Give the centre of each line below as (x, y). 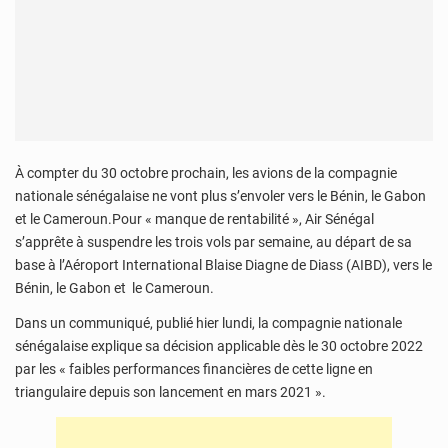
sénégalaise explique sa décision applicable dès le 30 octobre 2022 (219, 346)
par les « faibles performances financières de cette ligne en (194, 369)
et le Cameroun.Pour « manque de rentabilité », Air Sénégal (194, 218)
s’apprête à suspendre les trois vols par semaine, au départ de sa (213, 241)
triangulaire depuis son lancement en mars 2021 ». (170, 392)
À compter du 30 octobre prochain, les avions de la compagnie (206, 172)
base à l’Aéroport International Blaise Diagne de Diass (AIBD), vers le (223, 264)
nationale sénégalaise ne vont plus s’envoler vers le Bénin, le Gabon (220, 195)
